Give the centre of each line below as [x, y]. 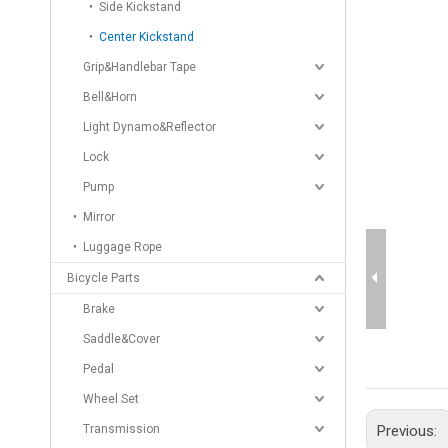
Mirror [99, 217]
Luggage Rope [122, 247]
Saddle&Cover [121, 339]
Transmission [121, 429]
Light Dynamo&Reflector [149, 127]
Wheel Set [111, 399]
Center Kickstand [146, 37]
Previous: [409, 431]
